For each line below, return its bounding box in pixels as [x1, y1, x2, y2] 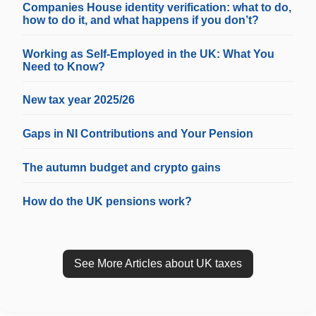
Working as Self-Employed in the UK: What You [23, 47, 274, 60]
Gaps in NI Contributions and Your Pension [23, 128, 253, 140]
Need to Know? [23, 60, 105, 73]
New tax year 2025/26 [23, 94, 135, 107]
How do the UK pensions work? [23, 195, 192, 207]
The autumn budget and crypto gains [23, 161, 221, 174]
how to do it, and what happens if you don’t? [23, 13, 259, 26]
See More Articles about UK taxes [74, 257, 242, 269]
